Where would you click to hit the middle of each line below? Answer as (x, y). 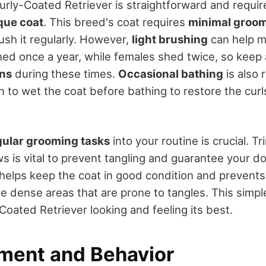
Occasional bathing (171, 74)
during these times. (65, 74)
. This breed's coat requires (116, 22)
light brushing (170, 39)
